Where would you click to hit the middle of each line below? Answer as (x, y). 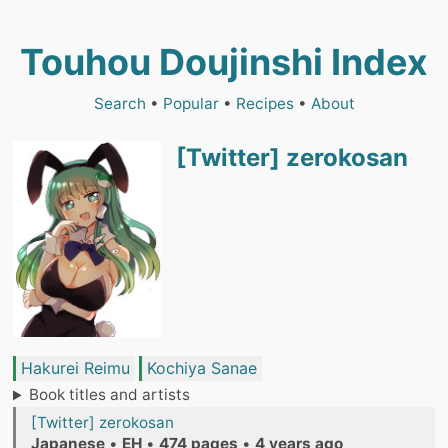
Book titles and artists (110, 395)
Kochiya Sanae (202, 368)
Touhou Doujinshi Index (224, 62)
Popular (190, 103)
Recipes (264, 103)
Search (119, 103)
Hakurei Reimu (75, 368)
